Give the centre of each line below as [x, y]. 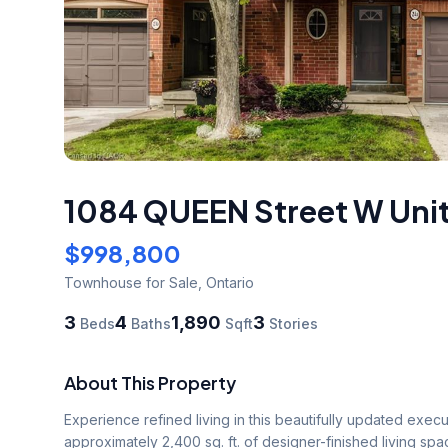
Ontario [230, 282]
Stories [291, 323]
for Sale [170, 282]
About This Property [150, 382]
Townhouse [103, 282]
